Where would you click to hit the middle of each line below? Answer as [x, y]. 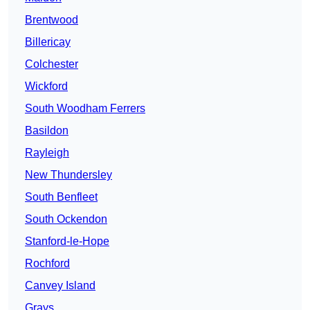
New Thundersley [69, 175]
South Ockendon [66, 219]
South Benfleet [61, 197]
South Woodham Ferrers [85, 109]
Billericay [48, 42]
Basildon [47, 131]
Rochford [47, 264]
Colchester [52, 64]
